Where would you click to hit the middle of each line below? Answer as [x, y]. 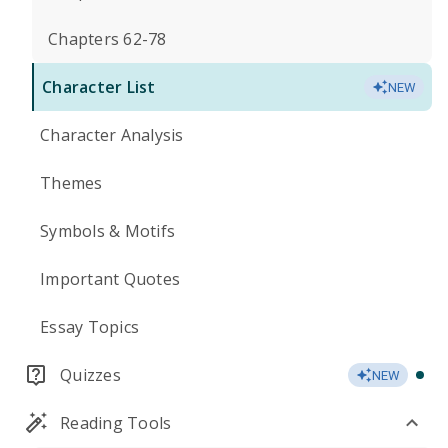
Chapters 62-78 [107, 39]
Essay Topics [89, 327]
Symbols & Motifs [107, 231]
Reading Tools [116, 423]
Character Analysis [112, 135]
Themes [71, 183]
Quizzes [90, 375]
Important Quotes [110, 279]
